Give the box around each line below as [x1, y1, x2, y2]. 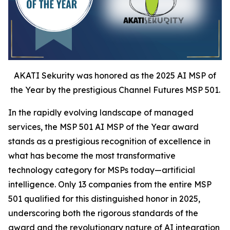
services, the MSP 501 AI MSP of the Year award [8, 121, 199, 132]
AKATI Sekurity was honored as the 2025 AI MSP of [14, 70, 216, 81]
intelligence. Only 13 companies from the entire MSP [8, 179, 212, 189]
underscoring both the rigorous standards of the [8, 207, 198, 218]
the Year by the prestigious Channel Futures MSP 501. [10, 84, 220, 95]
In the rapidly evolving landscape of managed [8, 107, 194, 118]
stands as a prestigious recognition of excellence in [8, 136, 210, 146]
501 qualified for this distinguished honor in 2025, [8, 193, 200, 204]
